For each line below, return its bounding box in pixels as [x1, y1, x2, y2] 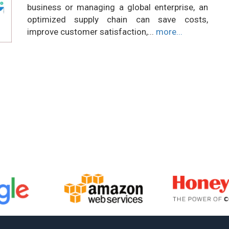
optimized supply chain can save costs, [27, 14, 208, 25]
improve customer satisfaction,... [27, 27, 156, 37]
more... [155, 27, 182, 37]
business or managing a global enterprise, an [27, 2, 208, 12]
